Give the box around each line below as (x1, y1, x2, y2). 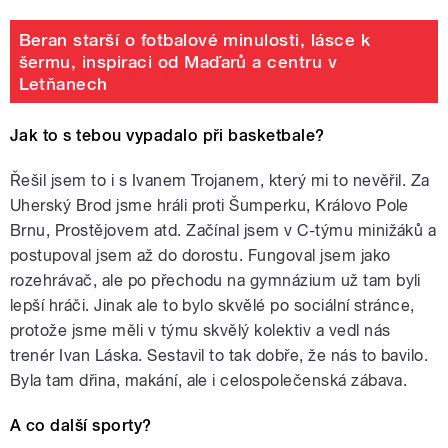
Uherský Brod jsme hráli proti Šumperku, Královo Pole (10, 196, 409, 216)
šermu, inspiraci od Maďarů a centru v (18, 51, 338, 72)
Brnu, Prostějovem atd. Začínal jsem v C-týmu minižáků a (10, 221, 437, 241)
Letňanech (18, 73, 108, 94)
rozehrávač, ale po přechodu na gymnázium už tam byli (10, 271, 421, 291)
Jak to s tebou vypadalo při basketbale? (10, 126, 325, 146)
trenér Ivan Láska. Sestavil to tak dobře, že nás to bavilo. (10, 346, 429, 366)
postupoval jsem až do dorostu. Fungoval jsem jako (10, 246, 391, 266)
